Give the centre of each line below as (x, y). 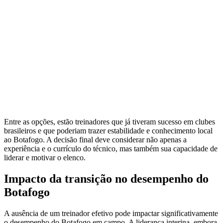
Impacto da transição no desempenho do (106, 179)
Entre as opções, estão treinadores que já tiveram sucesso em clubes (110, 122)
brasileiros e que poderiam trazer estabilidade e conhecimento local (108, 131)
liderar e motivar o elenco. (45, 158)
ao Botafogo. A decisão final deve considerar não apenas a (95, 140)
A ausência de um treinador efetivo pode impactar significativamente (111, 214)
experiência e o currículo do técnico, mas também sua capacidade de (111, 149)
